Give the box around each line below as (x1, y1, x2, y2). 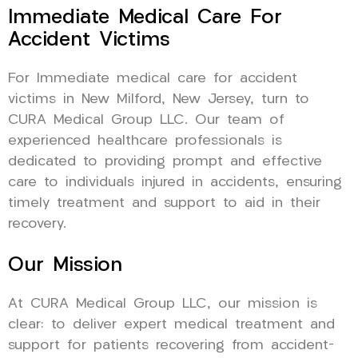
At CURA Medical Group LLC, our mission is (8, 296, 317, 311)
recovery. (8, 217, 66, 231)
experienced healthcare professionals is (8, 133, 282, 148)
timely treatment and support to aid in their (8, 196, 320, 210)
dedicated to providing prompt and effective (8, 154, 322, 169)
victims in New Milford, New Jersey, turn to (8, 92, 309, 106)
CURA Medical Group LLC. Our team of (8, 113, 284, 127)
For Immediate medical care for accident (8, 71, 297, 86)
